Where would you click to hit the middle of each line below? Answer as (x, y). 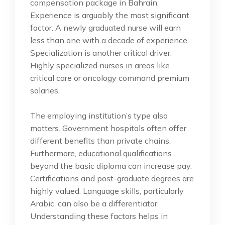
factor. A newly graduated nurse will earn (105, 27)
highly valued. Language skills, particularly (107, 191)
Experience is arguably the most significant (110, 15)
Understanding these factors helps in (99, 216)
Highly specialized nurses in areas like (100, 65)
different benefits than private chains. (100, 140)
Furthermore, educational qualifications (101, 153)
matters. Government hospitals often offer (108, 128)
